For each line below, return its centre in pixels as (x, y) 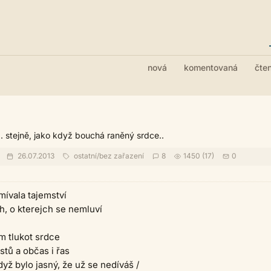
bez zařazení (122, 156)
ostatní (85, 156)
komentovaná (211, 67)
